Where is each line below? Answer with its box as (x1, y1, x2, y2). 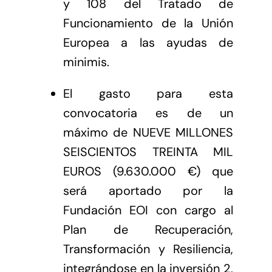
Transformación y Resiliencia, (63, 240, 234, 257)
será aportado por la (63, 182, 234, 199)
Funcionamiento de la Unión (63, 15, 234, 31)
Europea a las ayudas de (63, 34, 234, 50)
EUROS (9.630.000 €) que (63, 163, 234, 179)
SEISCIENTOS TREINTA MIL (63, 143, 234, 160)
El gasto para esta (63, 85, 234, 101)
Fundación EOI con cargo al (63, 202, 234, 218)
